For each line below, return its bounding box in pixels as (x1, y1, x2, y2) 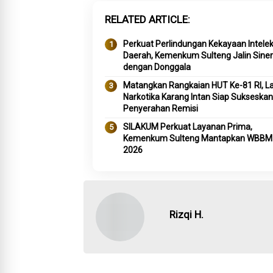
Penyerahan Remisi (123, 104, 198, 113)
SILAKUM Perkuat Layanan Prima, (123, 122, 252, 132)
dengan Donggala (123, 62, 191, 72)
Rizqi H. (169, 208, 204, 221)
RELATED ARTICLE (105, 13, 188, 26)
